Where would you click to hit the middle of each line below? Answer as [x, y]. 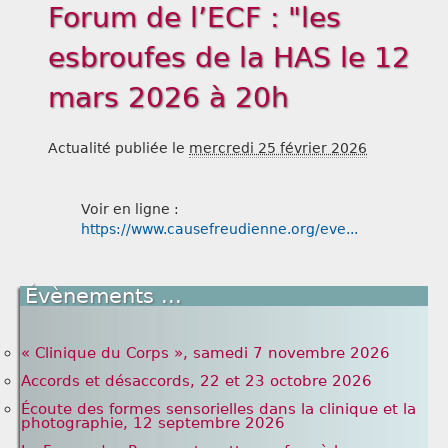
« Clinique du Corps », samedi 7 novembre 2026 [205, 353]
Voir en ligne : [130, 209]
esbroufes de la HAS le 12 [229, 58]
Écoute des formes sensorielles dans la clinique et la [218, 409]
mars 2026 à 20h [168, 98]
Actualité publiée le [118, 148]
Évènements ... [103, 296]
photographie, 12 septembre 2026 [153, 423]
